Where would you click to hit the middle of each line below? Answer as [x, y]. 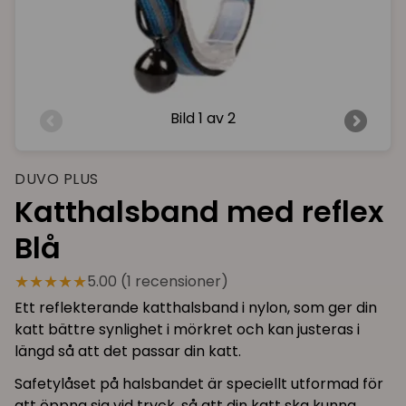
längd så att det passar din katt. [128, 351]
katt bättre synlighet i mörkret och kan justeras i [187, 329]
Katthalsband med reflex [199, 211]
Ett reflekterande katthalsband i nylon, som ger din [196, 307]
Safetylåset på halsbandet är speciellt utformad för [199, 383]
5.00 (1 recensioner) [158, 281]
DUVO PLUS [57, 179]
